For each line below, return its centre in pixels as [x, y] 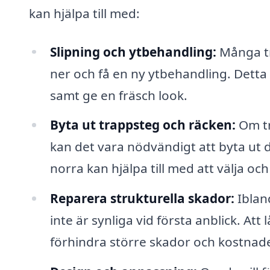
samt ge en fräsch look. [118, 95]
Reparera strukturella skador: [142, 199]
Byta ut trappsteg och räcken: [143, 125]
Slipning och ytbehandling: [133, 52]
